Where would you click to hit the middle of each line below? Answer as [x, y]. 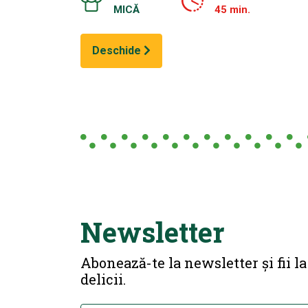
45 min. [232, 9]
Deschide [118, 50]
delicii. [103, 279]
